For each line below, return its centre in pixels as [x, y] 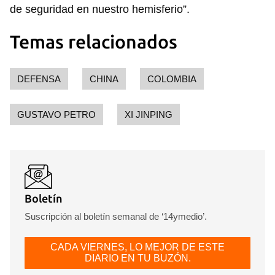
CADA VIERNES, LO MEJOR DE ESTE [137, 247]
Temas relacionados [94, 42]
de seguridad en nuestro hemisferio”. [100, 10]
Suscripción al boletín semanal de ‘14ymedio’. [116, 217]
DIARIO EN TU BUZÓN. [137, 258]
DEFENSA [39, 79]
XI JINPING [149, 115]
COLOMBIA [172, 79]
